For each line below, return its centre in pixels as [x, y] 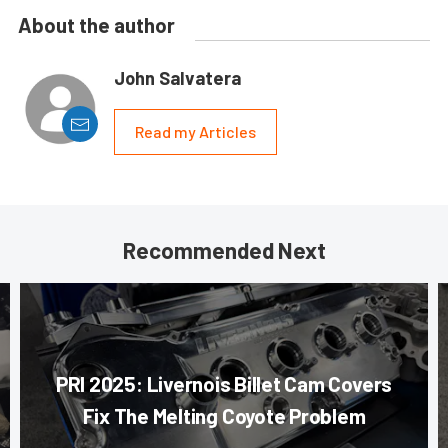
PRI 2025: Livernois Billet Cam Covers [224, 384]
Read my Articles [195, 132]
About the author [96, 25]
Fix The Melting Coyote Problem [224, 416]
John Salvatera [177, 78]
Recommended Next [224, 250]
